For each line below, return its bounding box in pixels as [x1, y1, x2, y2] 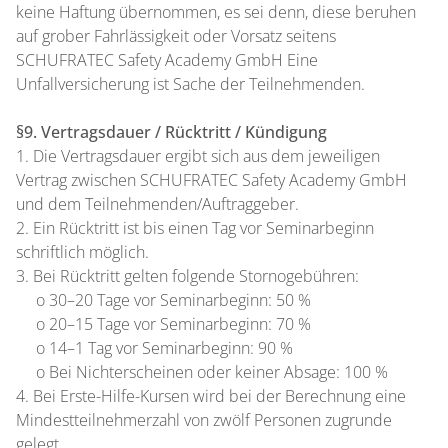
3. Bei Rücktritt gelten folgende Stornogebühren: [16, 265, 359, 287]
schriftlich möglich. [16, 241, 149, 263]
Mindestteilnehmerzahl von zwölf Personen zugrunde [16, 409, 392, 431]
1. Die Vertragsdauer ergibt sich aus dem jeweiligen [16, 145, 380, 167]
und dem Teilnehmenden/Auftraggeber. [16, 193, 299, 215]
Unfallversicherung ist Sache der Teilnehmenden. [16, 73, 365, 95]
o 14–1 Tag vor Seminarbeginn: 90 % [16, 337, 293, 359]
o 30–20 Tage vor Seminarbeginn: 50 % [16, 289, 311, 311]
